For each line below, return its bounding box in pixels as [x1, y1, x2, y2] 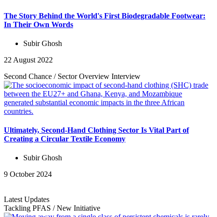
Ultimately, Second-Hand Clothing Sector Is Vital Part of [4, 126, 189, 135]
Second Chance [4, 72, 54, 80]
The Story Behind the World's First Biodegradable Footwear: [4, 11, 205, 20]
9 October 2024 [4, 170, 52, 179]
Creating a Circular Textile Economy [4, 135, 125, 143]
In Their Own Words [4, 20, 73, 29]
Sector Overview [58, 72, 111, 80]
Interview [111, 72, 140, 80]
